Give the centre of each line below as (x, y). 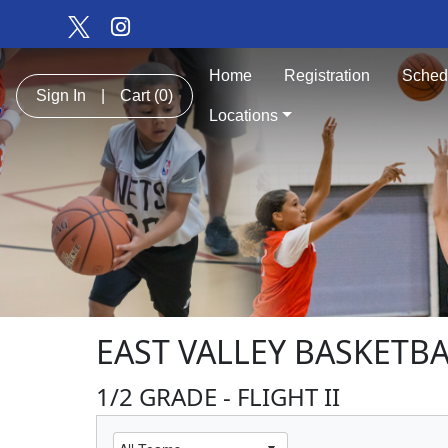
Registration (327, 75)
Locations (243, 115)
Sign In (61, 95)
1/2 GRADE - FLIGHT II (218, 396)
